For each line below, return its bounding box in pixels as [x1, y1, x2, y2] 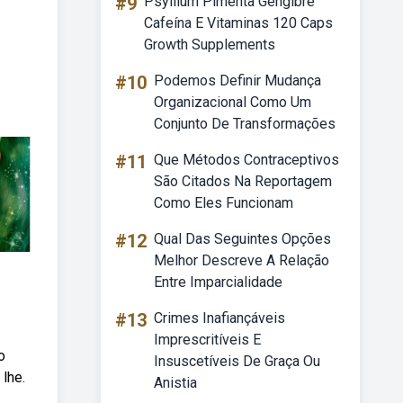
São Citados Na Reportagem [154, 173, 332, 190]
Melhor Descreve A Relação [154, 252, 329, 269]
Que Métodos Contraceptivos [154, 151, 339, 168]
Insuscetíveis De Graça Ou [154, 353, 320, 370]
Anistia [154, 374, 197, 391]
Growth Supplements [144, 36, 275, 53]
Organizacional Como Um [154, 94, 311, 111]
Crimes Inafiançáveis [154, 309, 285, 327]
